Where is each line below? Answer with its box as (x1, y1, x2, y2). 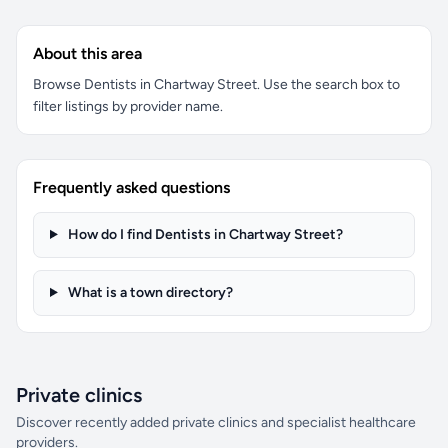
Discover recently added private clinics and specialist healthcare (16, 414, 416, 431)
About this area (33, 44, 142, 63)
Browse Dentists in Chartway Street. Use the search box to (33, 76, 400, 93)
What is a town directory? (64, 284, 233, 301)
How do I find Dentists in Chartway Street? (64, 226, 343, 243)
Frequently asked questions (33, 178, 230, 197)
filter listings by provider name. (33, 98, 223, 115)
